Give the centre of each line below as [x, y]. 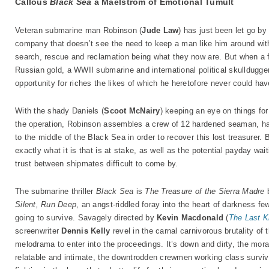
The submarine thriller [56, 191]
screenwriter [38, 231]
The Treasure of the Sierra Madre [205, 191]
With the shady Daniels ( [60, 111]
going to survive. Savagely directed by [86, 218]
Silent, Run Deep [46, 204]
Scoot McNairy [132, 111]
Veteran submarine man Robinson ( [79, 30]
